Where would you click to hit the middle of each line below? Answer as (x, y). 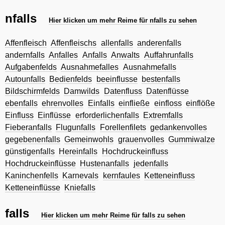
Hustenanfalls (105, 164)
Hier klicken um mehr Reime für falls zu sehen (113, 215)
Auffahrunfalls (168, 55)
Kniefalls (80, 188)
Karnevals (81, 176)
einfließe (134, 103)
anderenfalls (159, 43)
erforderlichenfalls (107, 116)
